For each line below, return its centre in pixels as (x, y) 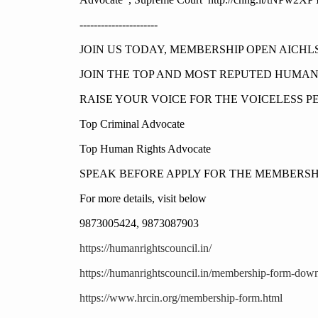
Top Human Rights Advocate (145, 149)
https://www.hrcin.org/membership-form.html (181, 298)
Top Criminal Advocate (133, 124)
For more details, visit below (143, 199)
